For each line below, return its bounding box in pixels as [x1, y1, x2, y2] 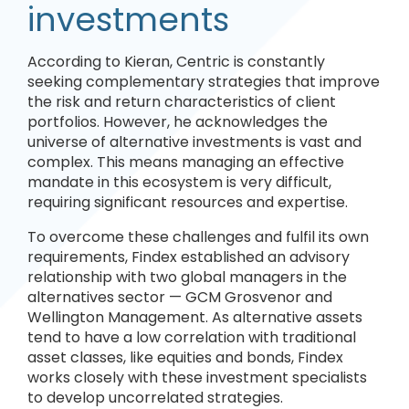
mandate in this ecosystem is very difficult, [27, 172, 331, 193]
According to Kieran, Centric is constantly [27, 51, 325, 72]
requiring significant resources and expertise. [27, 192, 348, 213]
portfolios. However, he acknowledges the [27, 111, 328, 132]
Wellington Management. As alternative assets [27, 307, 362, 328]
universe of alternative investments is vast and [27, 131, 362, 152]
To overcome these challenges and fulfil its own [27, 226, 369, 247]
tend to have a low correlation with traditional [27, 327, 356, 348]
